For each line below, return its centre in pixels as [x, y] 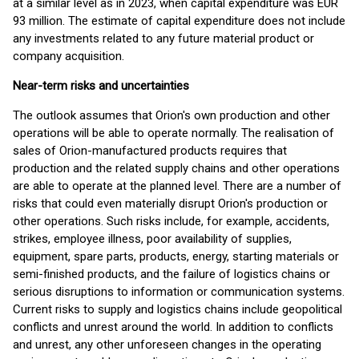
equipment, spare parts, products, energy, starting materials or [176, 256]
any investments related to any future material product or [163, 38]
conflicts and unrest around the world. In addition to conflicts [173, 327]
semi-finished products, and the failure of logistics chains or [171, 274]
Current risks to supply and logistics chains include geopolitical [177, 309]
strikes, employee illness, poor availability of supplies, [152, 239]
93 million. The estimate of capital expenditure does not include [179, 21]
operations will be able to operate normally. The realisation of [173, 133]
